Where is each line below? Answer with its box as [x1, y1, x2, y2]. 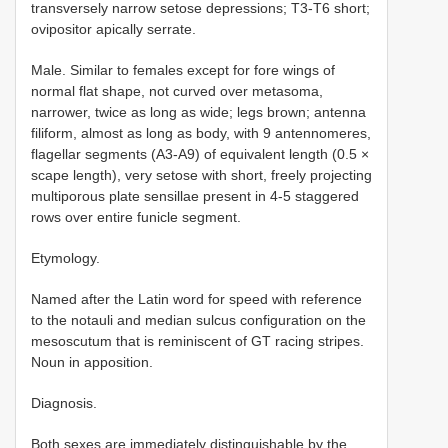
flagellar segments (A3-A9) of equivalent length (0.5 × [31, 145, 369, 162]
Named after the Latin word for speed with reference [31, 290, 362, 307]
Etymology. [31, 249, 100, 266]
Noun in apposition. [31, 353, 153, 370]
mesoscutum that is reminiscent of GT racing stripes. [31, 332, 364, 349]
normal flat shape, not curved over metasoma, [31, 82, 323, 99]
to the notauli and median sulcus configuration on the [31, 311, 366, 328]
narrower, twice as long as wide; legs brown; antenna [31, 103, 366, 120]
